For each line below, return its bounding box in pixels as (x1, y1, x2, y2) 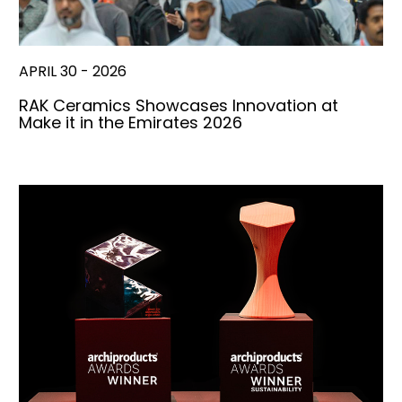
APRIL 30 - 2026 (19, 61, 127, 83)
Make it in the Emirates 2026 (19, 111, 242, 135)
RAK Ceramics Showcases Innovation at (19, 94, 338, 118)
